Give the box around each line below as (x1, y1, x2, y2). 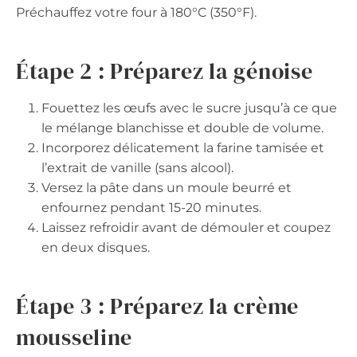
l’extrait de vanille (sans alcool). (41, 160, 233, 176)
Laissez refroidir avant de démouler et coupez (41, 220, 331, 236)
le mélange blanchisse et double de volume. (41, 120, 324, 136)
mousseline (16, 322, 132, 353)
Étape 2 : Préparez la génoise (16, 56, 313, 87)
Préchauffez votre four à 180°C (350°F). (16, 5, 257, 21)
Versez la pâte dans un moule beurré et (41, 180, 292, 196)
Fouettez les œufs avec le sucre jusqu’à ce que (41, 100, 337, 116)
